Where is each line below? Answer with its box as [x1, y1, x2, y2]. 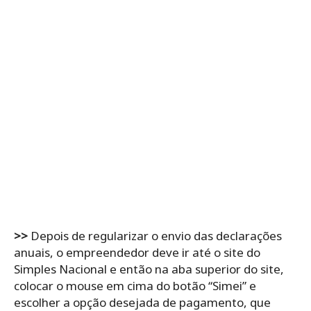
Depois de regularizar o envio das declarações [28, 228, 282, 244]
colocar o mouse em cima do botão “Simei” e [14, 278, 256, 294]
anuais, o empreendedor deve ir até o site [14, 244, 246, 261]
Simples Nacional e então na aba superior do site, [14, 261, 284, 278]
